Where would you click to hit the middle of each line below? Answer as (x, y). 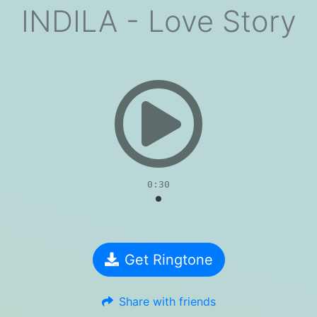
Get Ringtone (168, 260)
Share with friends (167, 301)
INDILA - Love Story (158, 21)
